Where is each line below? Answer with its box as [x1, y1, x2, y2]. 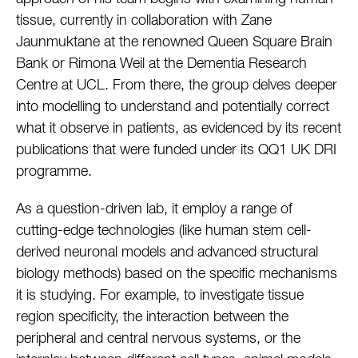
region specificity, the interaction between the [16, 310, 288, 325]
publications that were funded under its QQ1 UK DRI [16, 143, 336, 158]
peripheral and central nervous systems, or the [16, 332, 300, 347]
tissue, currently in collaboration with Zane [16, 14, 272, 29]
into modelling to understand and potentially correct [16, 100, 329, 115]
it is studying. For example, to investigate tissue [16, 288, 304, 304]
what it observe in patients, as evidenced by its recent [16, 121, 341, 137]
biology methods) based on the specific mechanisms [16, 267, 337, 282]
